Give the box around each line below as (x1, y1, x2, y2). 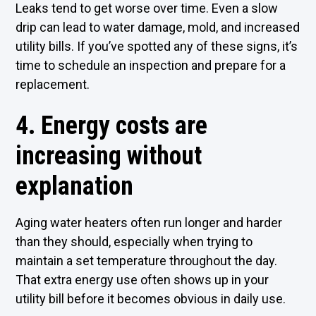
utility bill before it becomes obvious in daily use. (16, 291, 286, 306)
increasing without (16, 141, 202, 171)
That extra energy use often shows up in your (16, 272, 269, 287)
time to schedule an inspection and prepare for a (16, 58, 286, 73)
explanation (16, 171, 134, 201)
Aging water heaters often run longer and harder (16, 215, 283, 230)
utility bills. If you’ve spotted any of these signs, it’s (16, 39, 298, 54)
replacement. (16, 77, 90, 92)
